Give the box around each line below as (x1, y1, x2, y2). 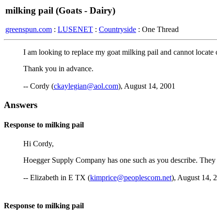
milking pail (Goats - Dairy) (5, 5, 115, 15)
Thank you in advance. (23, 64, 93, 73)
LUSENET (58, 25, 93, 33)
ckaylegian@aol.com (54, 82, 118, 90)
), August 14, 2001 (118, 82, 175, 90)
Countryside (99, 25, 136, 33)
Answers (4, 99, 37, 110)
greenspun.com (5, 25, 52, 33)
